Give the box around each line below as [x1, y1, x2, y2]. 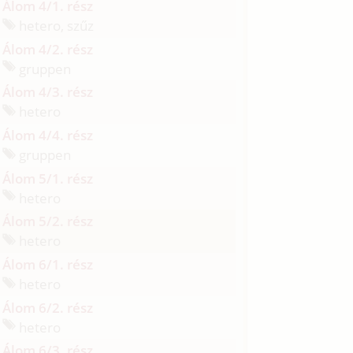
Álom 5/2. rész [2, 212, 94, 231]
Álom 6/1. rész [2, 255, 94, 273]
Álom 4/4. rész [2, 126, 94, 145]
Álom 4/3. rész [2, 83, 94, 102]
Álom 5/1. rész [2, 169, 94, 188]
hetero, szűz [16, 16, 95, 35]
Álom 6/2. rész [2, 298, 94, 317]
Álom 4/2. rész [2, 39, 94, 58]
